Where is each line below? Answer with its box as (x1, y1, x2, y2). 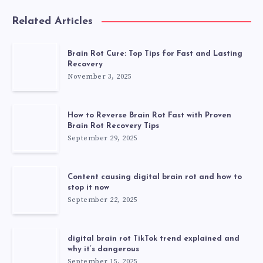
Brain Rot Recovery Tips (68, 122, 159, 130)
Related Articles (12, 16, 93, 28)
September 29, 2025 (68, 134, 137, 143)
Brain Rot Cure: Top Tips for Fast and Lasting (68, 50, 242, 58)
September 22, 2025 (68, 195, 137, 205)
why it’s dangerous (68, 245, 139, 254)
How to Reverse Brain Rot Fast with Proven (68, 112, 231, 120)
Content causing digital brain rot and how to (68, 173, 242, 181)
